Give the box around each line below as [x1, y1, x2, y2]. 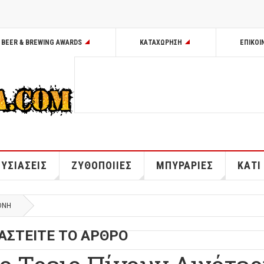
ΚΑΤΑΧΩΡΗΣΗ [140, 38, 182, 47]
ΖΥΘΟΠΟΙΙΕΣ [71, 159, 132, 172]
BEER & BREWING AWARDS [1, 38, 82, 47]
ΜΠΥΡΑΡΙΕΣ [156, 159, 213, 172]
